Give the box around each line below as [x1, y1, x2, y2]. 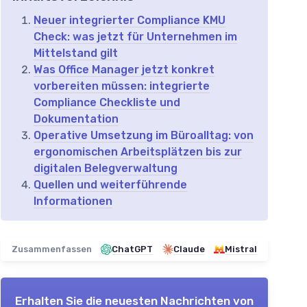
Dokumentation [34, 112, 119, 125]
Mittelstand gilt [34, 47, 118, 60]
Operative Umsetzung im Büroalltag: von [34, 129, 254, 142]
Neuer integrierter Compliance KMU [34, 14, 225, 27]
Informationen [34, 195, 112, 208]
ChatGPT [112, 244, 153, 254]
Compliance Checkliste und [34, 96, 180, 109]
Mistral [224, 244, 257, 254]
